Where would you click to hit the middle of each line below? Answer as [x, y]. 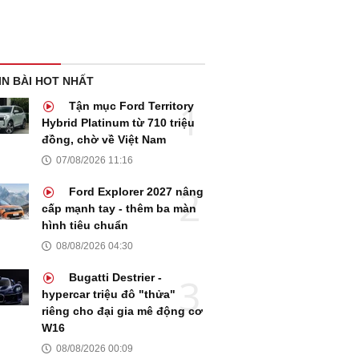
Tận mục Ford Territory [130, 106]
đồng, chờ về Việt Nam [104, 140]
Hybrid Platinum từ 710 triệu [118, 123]
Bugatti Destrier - [114, 278]
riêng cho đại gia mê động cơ [122, 311]
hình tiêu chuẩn [85, 226]
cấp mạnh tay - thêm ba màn [119, 209]
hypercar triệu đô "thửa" [109, 294]
